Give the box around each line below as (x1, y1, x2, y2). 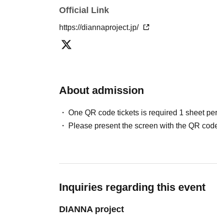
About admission (59, 84, 144, 96)
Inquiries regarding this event (59, 181, 205, 193)
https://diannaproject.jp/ (59, 23, 140, 31)
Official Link (59, 5, 109, 15)
